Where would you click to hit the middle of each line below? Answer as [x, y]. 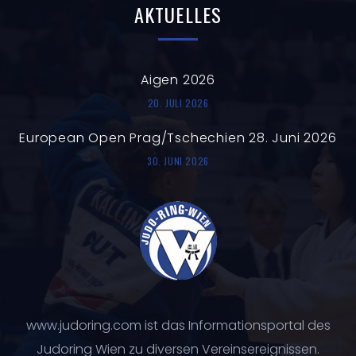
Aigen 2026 [178, 79]
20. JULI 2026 [178, 103]
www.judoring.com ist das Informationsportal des [178, 325]
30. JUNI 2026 [178, 161]
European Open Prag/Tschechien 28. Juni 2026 [178, 137]
